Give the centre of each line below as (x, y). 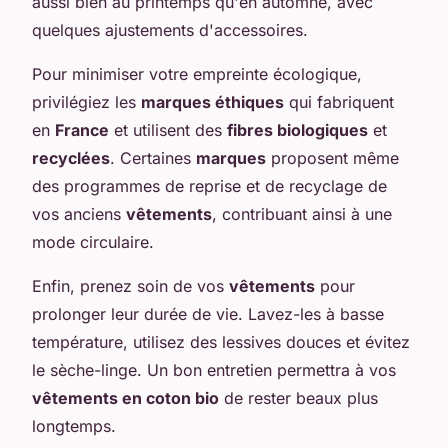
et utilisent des (168, 129)
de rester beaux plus (298, 397)
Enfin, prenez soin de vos (130, 285)
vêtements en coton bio (125, 397)
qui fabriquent (339, 101)
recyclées (71, 157)
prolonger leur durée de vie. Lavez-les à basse (208, 313)
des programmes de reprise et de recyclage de (209, 185)
